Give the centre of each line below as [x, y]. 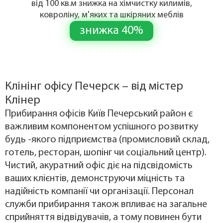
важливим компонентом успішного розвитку [102, 127]
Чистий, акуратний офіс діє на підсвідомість [99, 166]
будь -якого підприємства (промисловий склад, [107, 140]
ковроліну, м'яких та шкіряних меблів [111, 15]
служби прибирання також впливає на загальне [106, 205]
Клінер [23, 101]
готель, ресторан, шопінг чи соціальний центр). [106, 153]
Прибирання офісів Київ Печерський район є [99, 114]
